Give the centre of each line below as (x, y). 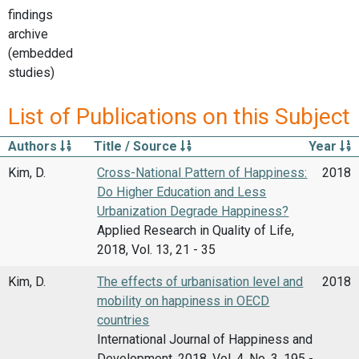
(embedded (40, 54)
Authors (34, 146)
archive (28, 34)
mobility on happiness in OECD (184, 301)
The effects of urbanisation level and (200, 281)
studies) (31, 73)
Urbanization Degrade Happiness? (193, 211)
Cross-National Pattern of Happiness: (202, 172)
